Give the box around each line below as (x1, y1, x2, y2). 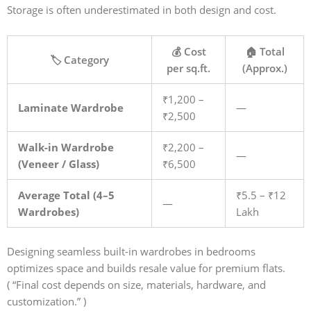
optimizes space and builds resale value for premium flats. (7, 261, 285, 276)
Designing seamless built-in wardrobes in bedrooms (7, 244, 255, 259)
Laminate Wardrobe (17, 101, 124, 115)
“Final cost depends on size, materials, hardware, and (12, 278, 266, 292)
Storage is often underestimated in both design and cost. (7, 2, 276, 17)
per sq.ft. (167, 61, 210, 76)
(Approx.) (242, 61, 287, 76)
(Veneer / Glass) (17, 157, 99, 171)
